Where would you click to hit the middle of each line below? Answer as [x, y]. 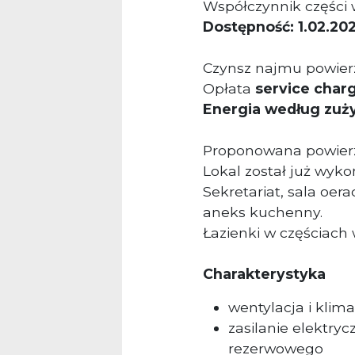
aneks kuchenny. [263, 212]
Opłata [229, 89]
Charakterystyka [264, 274]
